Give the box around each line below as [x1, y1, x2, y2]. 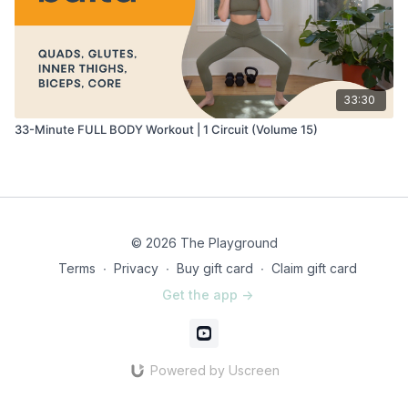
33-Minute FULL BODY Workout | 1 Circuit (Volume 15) [15, 121, 318, 137]
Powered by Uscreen [149, 362, 280, 378]
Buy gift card [177, 260, 253, 276]
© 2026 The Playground [130, 235, 278, 250]
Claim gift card [271, 260, 357, 276]
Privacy [114, 260, 158, 276]
